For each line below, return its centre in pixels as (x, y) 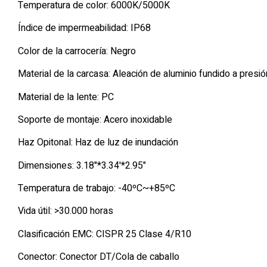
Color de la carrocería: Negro (77, 51)
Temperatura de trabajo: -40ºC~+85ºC (97, 189)
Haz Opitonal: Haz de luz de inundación (98, 143)
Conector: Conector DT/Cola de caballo (99, 257)
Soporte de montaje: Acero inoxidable (95, 119)
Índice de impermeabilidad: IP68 (84, 28)
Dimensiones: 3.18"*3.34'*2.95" (82, 165)
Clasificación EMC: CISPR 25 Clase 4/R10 (105, 234)
